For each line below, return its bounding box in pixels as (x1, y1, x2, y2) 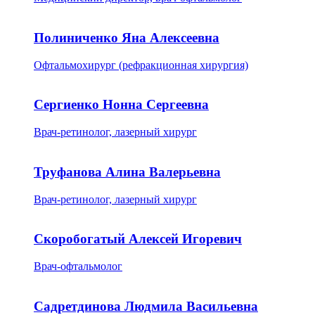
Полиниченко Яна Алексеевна (34, 30, 219, 45)
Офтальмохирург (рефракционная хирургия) (34, 58, 248, 71)
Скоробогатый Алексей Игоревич (34, 231, 242, 247)
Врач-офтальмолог (34, 259, 122, 272)
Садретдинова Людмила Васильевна (34, 298, 258, 314)
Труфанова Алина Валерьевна (34, 164, 221, 179)
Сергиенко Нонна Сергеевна (34, 97, 209, 112)
